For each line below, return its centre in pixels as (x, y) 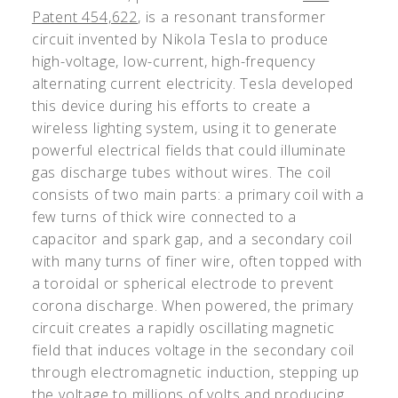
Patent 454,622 (85, 16)
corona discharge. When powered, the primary (193, 305)
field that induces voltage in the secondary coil (193, 350)
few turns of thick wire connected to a (164, 216)
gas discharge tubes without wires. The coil (182, 172)
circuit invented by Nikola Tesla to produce (180, 39)
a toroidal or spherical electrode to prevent (183, 283)
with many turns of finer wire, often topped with (197, 261)
